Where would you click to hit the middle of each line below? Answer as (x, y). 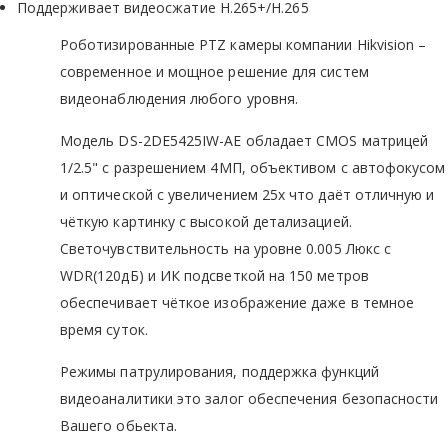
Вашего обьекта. (119, 425)
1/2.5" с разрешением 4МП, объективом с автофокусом (253, 167)
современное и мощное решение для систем (214, 71)
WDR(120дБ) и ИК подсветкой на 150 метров (214, 275)
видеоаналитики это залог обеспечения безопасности (249, 398)
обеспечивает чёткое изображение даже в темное (237, 302)
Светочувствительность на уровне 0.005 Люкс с (226, 248)
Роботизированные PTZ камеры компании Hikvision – (243, 44)
